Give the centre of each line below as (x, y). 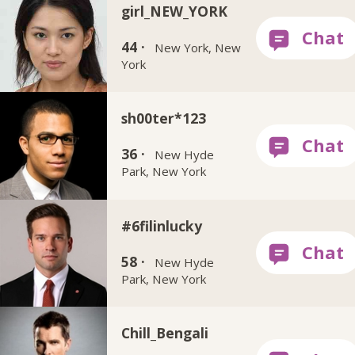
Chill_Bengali (165, 333)
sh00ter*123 (164, 118)
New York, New (198, 47)
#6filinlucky (162, 225)
